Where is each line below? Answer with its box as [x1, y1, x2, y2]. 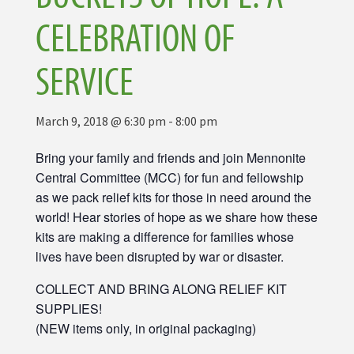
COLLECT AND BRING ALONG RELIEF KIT [36, 279, 287, 298]
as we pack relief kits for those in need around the [36, 187, 311, 206]
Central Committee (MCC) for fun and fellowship [36, 168, 303, 186]
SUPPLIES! [36, 299, 102, 318]
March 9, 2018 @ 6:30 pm [36, 112, 166, 129]
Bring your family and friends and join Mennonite [36, 148, 306, 167]
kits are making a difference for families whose [36, 227, 294, 246]
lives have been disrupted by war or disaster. [36, 247, 284, 265]
